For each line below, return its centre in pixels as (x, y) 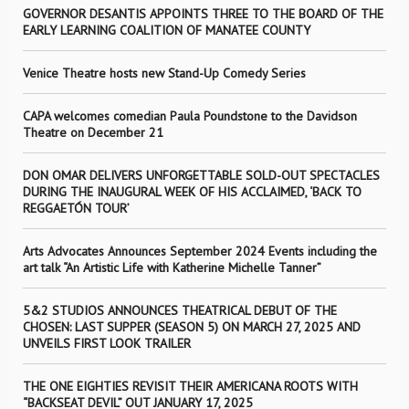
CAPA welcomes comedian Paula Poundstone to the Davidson (190, 116)
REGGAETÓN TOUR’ (76, 208)
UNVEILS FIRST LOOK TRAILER (107, 343)
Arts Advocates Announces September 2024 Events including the (200, 251)
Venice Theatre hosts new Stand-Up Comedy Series (164, 73)
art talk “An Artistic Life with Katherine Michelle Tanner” (172, 267)
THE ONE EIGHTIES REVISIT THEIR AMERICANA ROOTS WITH (190, 386)
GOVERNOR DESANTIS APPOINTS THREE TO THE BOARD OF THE (203, 14)
